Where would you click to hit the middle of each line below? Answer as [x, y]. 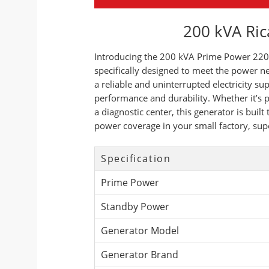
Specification [136, 158]
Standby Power [135, 206]
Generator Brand [140, 254]
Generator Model [140, 230]
